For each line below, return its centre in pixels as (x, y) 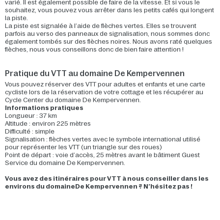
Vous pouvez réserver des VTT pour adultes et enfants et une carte (105, 84)
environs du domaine (40, 186)
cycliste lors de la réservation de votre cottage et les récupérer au (104, 92)
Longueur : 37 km (31, 116)
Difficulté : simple (30, 131)
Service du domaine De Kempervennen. (65, 163)
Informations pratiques (44, 108)
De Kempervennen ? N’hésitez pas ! (134, 186)
